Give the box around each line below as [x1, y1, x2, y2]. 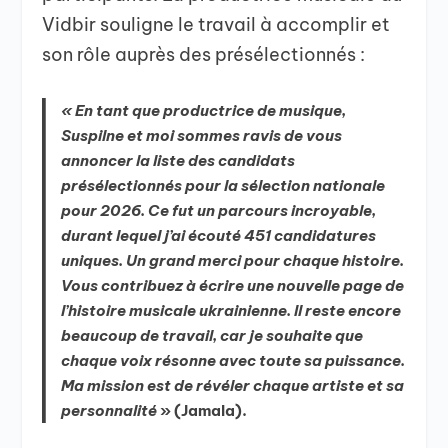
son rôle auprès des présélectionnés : [42, 42, 366, 66]
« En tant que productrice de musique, [61, 101, 347, 121]
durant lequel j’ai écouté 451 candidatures [61, 226, 377, 246]
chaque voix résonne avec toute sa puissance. [61, 351, 406, 371]
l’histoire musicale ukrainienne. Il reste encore [61, 301, 402, 321]
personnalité [61, 401, 158, 421]
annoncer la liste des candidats [61, 151, 296, 171]
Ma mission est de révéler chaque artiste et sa [61, 376, 405, 396]
